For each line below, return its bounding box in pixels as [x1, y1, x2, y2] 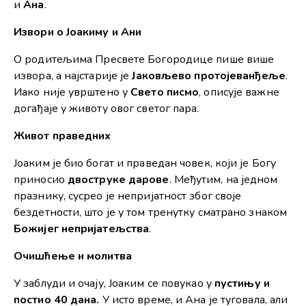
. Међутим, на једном [169, 172, 278, 188]
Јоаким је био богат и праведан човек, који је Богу [14, 156, 277, 171]
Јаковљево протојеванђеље [132, 68, 286, 84]
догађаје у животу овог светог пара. [14, 101, 199, 117]
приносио [14, 172, 68, 188]
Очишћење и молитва [14, 249, 132, 264]
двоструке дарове [67, 172, 169, 188]
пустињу [214, 276, 261, 292]
